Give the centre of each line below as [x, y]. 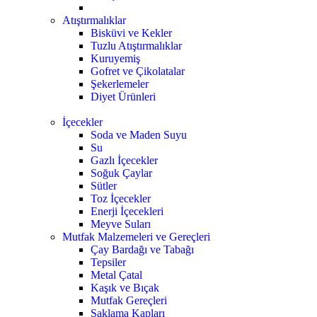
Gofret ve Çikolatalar [138, 71]
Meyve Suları [121, 224]
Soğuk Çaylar [121, 173]
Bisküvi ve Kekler [131, 33]
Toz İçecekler [121, 198]
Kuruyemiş [115, 58]
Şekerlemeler [120, 84]
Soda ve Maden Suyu [139, 135]
